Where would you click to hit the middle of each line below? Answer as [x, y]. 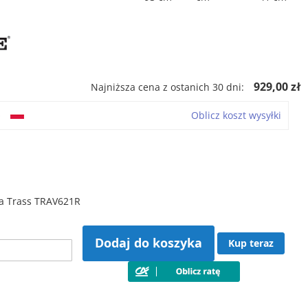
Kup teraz [251, 243]
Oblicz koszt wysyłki [236, 115]
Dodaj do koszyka [149, 243]
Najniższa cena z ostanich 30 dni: [167, 87]
